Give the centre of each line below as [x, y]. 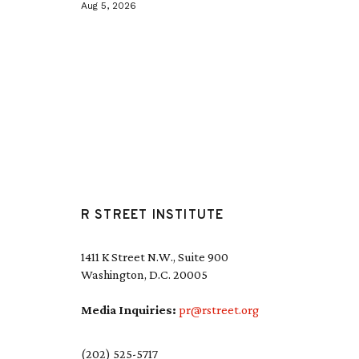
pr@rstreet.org [218, 310]
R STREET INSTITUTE [152, 216]
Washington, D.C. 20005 [144, 274]
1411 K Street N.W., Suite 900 [154, 257]
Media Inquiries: [129, 310]
